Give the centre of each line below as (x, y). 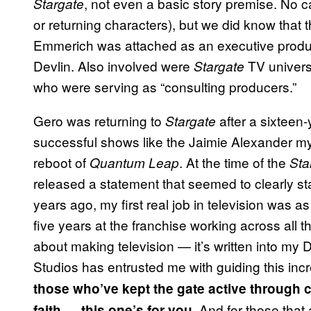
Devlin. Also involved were (114, 66)
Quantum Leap (134, 163)
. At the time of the (234, 162)
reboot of (61, 162)
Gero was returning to (99, 121)
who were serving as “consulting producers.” (165, 87)
